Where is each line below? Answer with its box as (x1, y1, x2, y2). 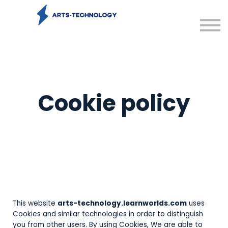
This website (13, 198, 58, 208)
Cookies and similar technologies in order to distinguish (13, 209, 203, 219)
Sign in (95, 24, 133, 40)
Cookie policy (38, 88, 190, 119)
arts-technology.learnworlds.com (58, 198, 187, 208)
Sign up (93, 43, 135, 59)
